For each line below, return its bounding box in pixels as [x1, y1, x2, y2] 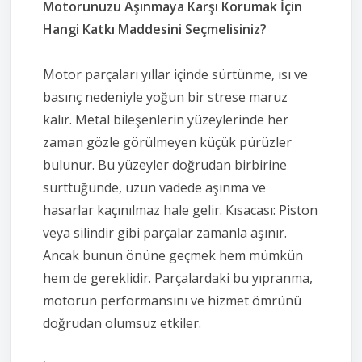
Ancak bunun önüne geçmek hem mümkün [43, 246, 303, 264]
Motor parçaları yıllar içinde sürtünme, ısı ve [43, 65, 308, 83]
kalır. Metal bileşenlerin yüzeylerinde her [43, 110, 288, 128]
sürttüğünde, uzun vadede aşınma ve [43, 178, 266, 196]
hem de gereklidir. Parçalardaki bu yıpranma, [43, 268, 313, 287]
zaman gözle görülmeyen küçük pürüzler [43, 133, 292, 151]
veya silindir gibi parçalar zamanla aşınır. [43, 223, 287, 242]
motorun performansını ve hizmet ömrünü [43, 291, 301, 309]
